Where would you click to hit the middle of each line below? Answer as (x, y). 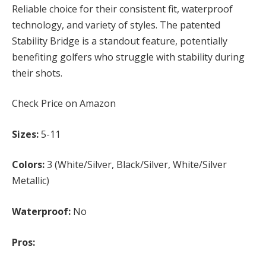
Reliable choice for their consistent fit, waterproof (122, 9)
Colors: (28, 165)
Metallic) (31, 181)
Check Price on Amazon (64, 104)
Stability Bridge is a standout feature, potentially (120, 41)
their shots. (37, 73)
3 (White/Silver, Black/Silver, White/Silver (136, 165)
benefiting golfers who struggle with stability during (128, 57)
